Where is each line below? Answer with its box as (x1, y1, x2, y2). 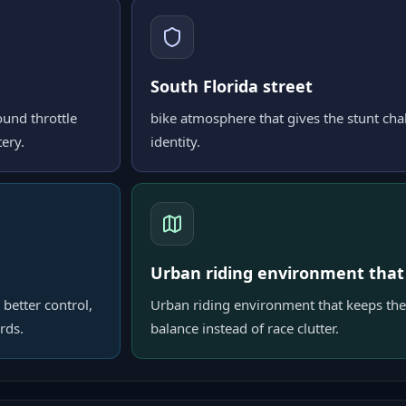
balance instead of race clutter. (150, 319, 339, 337)
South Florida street (150, 75, 313, 97)
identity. (150, 132, 200, 150)
